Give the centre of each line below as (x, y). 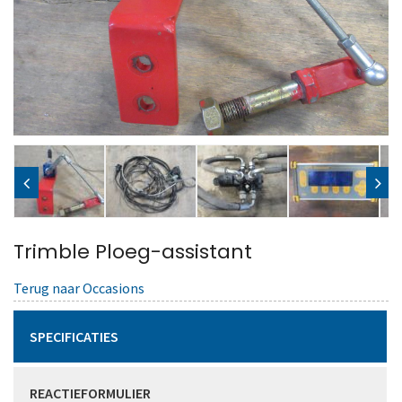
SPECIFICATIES (74, 336)
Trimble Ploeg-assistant (133, 251)
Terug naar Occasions (79, 288)
